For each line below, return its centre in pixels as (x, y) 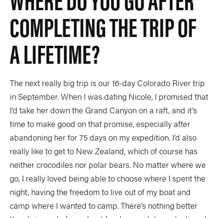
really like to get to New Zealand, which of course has (104, 151)
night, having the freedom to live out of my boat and (100, 192)
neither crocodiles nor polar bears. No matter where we (108, 165)
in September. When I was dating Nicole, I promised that (109, 97)
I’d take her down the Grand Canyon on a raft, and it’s (103, 110)
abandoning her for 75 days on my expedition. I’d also (103, 137)
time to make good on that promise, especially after (100, 124)
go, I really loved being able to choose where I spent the (108, 178)
